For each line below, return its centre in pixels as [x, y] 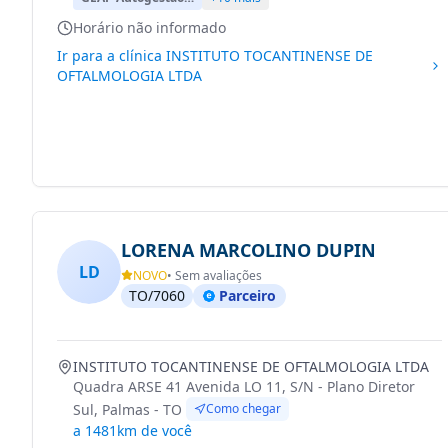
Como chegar [243, 408]
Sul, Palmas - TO [127, 409]
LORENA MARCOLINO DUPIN [248, 250]
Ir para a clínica [111, 55]
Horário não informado [149, 27]
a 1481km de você [132, 430]
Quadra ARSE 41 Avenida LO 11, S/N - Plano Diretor [244, 386]
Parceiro [247, 295]
